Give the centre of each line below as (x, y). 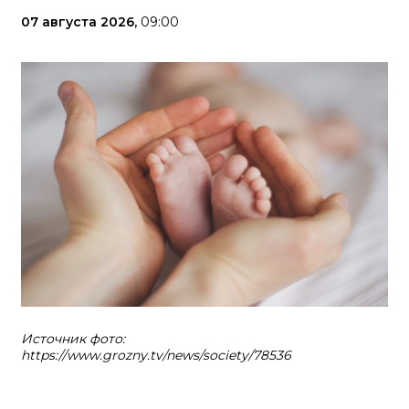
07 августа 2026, (81, 22)
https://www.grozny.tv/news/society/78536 (156, 355)
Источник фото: (73, 339)
